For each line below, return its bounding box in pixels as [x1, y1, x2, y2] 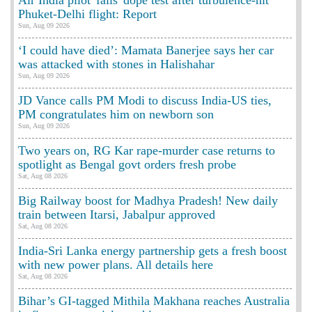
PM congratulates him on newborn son [18, 107, 214, 121]
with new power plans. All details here [18, 257, 213, 272]
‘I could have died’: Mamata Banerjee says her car [18, 42, 274, 57]
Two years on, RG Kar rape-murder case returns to [18, 143, 275, 157]
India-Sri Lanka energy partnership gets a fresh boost [18, 243, 287, 258]
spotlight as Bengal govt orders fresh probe [18, 157, 236, 171]
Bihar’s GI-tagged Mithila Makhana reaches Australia [18, 293, 290, 308]
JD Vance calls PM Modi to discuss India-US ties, [18, 93, 272, 107]
